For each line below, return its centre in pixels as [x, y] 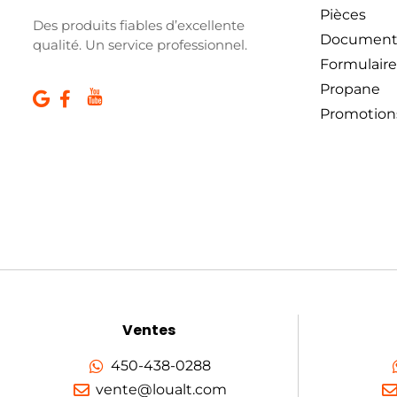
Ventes [149, 330]
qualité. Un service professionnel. [140, 44]
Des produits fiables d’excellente [138, 25]
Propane [350, 90]
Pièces [343, 15]
